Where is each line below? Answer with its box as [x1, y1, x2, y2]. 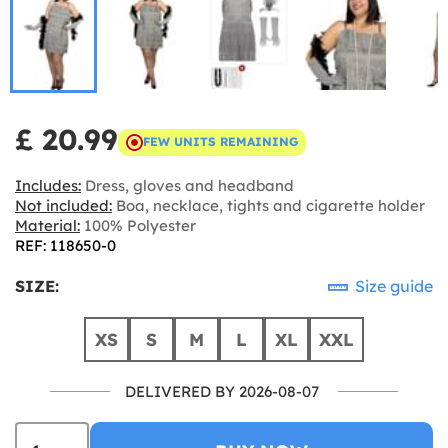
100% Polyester [80, 215, 196, 235]
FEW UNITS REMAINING [143, 134, 298, 149]
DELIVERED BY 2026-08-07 [125, 381, 319, 401]
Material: [15, 215, 80, 235]
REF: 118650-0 [15, 235, 116, 255]
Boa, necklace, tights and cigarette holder [112, 195, 425, 215]
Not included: [15, 195, 112, 215]
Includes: [15, 175, 81, 195]
